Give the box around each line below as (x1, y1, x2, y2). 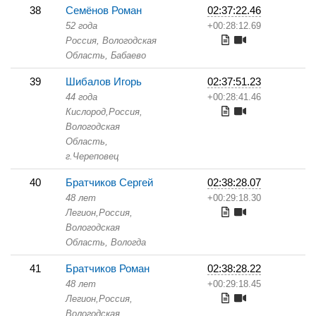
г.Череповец (66, 151, 119, 162)
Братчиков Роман (66, 262, 150, 274)
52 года (66, 20, 97, 31)
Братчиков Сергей (66, 176, 153, 188)
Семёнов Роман (66, 4, 142, 16)
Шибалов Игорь (66, 75, 142, 87)
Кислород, (66, 107, 109, 117)
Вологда (108, 237, 146, 248)
